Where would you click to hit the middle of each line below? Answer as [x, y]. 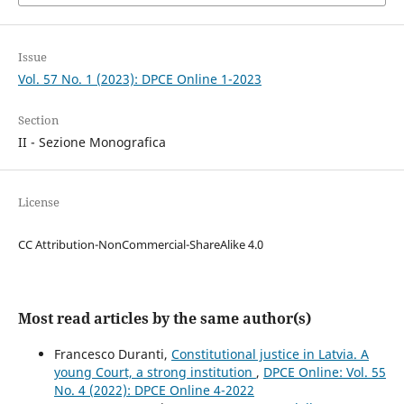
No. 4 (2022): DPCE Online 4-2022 [154, 390]
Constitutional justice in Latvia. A [270, 354]
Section [38, 120]
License [38, 202]
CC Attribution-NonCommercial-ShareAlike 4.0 [140, 245]
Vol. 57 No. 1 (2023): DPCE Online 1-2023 [139, 79]
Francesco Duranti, [112, 354]
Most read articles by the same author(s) [164, 319]
